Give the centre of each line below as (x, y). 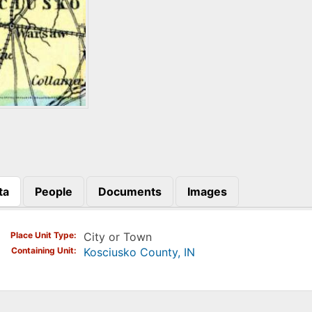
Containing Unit (42, 251)
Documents (130, 191)
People (53, 191)
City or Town (117, 237)
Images (207, 191)
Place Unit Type (42, 235)
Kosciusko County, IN (139, 252)
